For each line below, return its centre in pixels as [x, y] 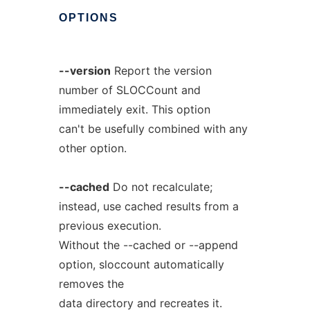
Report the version [161, 71]
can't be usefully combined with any [153, 129]
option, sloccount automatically [141, 264]
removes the [91, 284]
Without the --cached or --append [148, 245]
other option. [92, 148]
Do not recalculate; [161, 187]
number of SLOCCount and [129, 90]
